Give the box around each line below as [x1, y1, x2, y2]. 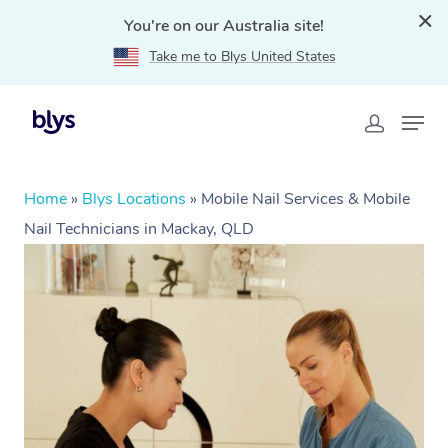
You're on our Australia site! [124, 15, 324, 37]
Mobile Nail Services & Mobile [201, 188, 410, 210]
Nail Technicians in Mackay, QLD [24, 218, 254, 240]
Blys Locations [82, 188, 186, 210]
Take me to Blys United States [148, 47, 336, 66]
